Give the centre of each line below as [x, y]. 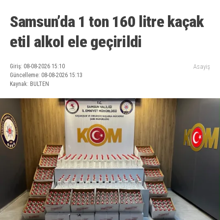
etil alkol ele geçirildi [76, 42]
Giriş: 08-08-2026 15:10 [37, 67]
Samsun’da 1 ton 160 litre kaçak [107, 22]
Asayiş [202, 67]
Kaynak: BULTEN [29, 84]
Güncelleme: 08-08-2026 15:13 [46, 75]
